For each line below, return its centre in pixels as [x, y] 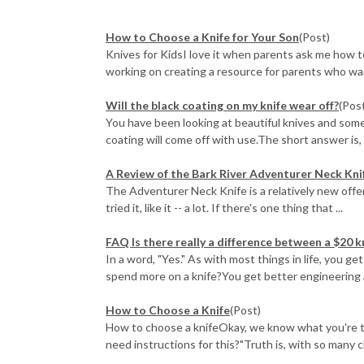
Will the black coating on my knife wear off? [223, 105]
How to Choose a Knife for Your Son [203, 37]
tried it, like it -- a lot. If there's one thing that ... [225, 207]
